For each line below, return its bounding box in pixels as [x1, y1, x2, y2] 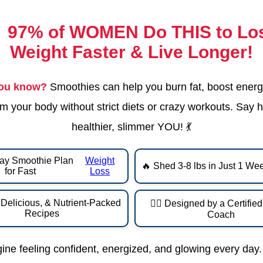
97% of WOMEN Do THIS [7, 22, 211, 42]
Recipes [25, 208, 59, 219]
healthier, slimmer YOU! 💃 [72, 121, 191, 133]
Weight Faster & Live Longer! [10, 42, 253, 62]
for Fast [5, 166, 36, 177]
